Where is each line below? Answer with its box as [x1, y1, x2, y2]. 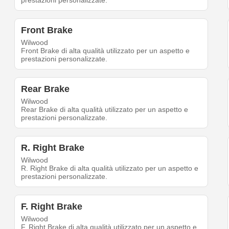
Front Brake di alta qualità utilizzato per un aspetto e [21, 47, 190, 55]
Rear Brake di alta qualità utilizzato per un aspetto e [21, 105, 189, 114]
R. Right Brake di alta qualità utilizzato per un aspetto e [21, 164, 199, 173]
